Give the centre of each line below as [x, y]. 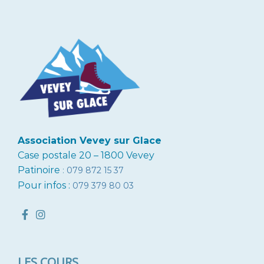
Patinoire [39, 170]
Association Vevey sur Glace [90, 140]
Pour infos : [45, 185]
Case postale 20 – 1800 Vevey [86, 155]
